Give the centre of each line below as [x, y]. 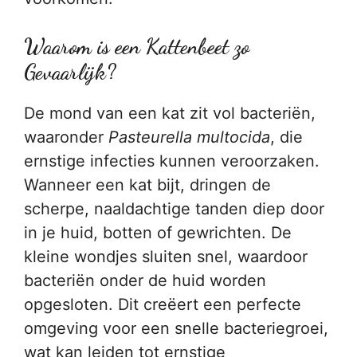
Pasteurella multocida [189, 137]
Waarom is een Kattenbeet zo [137, 47]
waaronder [66, 137]
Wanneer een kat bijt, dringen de [147, 185]
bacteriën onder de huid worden [145, 280]
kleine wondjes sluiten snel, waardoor [166, 257]
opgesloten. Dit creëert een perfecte [163, 304]
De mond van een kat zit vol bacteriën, [170, 113]
